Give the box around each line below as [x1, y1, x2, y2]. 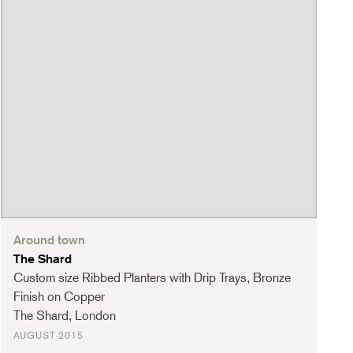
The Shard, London [13, 307, 116, 323]
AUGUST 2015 [13, 329, 84, 341]
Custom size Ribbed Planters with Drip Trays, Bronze [13, 269, 291, 285]
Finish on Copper [13, 288, 105, 304]
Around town [13, 232, 85, 247]
